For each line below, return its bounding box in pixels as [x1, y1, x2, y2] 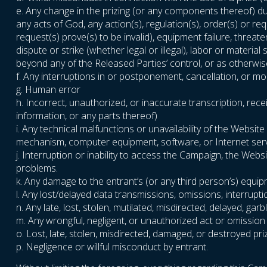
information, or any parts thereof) [16, 109, 157, 123]
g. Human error [16, 83, 80, 97]
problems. [16, 162, 58, 175]
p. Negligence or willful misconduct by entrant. [16, 240, 208, 254]
